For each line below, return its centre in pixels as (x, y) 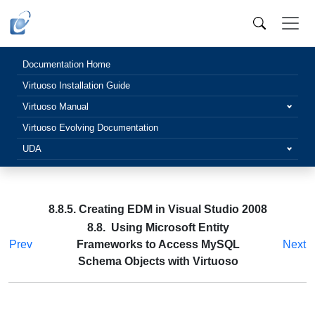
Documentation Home (66, 64)
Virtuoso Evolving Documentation (90, 128)
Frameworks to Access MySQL (158, 244)
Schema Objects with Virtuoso (158, 261)
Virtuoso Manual (56, 107)
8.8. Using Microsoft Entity (158, 227)
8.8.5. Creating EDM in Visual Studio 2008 (157, 209)
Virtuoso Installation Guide (76, 85)
